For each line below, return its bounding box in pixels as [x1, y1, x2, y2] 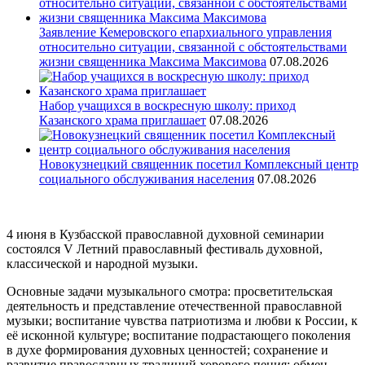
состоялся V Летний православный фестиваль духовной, [7, 242, 323, 257]
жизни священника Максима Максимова [39, 55, 266, 69]
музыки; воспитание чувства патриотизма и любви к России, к [7, 314, 358, 328]
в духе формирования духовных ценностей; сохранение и [7, 343, 328, 358]
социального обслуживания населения [39, 172, 254, 187]
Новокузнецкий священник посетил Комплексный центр [39, 157, 358, 172]
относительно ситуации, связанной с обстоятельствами [39, 40, 347, 55]
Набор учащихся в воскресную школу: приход [39, 99, 296, 113]
